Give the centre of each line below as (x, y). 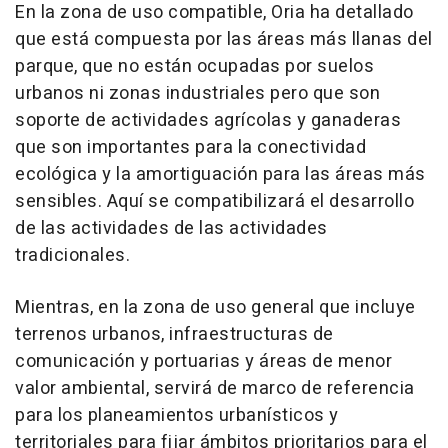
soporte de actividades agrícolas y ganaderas (208, 120)
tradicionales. (72, 255)
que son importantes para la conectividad (190, 147)
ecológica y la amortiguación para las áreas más (220, 174)
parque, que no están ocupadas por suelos (194, 66)
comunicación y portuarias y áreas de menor (203, 361)
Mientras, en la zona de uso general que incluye (215, 307)
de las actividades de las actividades (171, 228)
